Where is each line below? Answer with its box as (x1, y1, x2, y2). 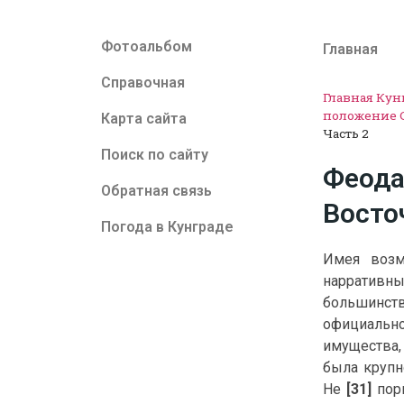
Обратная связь (101, 182, 212, 199)
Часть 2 (323, 125, 370, 142)
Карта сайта (101, 110, 187, 127)
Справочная (101, 74, 185, 91)
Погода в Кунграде (101, 218, 234, 235)
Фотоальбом (101, 38, 192, 55)
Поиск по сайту (101, 146, 208, 163)
